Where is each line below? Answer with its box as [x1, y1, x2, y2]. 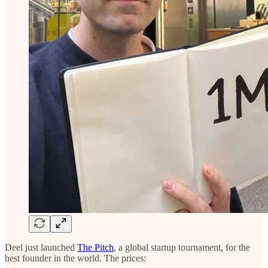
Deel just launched [5, 242, 77, 253]
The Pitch [77, 242, 114, 253]
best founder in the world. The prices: [5, 253, 146, 264]
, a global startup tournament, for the [114, 242, 250, 253]
